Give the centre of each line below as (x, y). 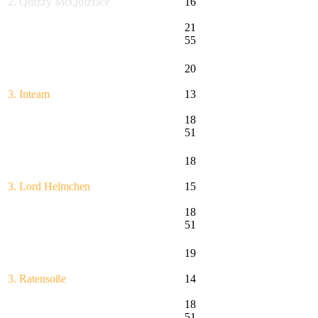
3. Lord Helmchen (49, 187)
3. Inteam (29, 94)
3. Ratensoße (37, 279)
